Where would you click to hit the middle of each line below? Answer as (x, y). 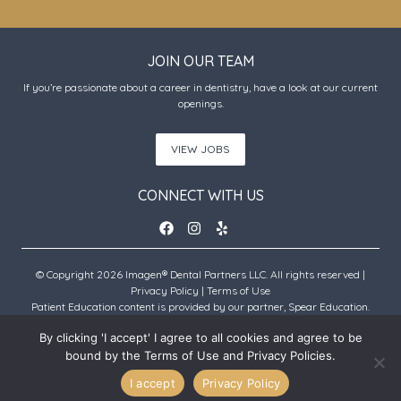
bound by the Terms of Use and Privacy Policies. (200, 355)
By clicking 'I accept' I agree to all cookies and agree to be (200, 337)
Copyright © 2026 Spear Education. (200, 323)
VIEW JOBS (200, 149)
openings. (200, 104)
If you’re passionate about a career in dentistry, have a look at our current (200, 88)
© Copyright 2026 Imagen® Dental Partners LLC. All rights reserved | (200, 275)
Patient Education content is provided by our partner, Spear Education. (200, 307)
